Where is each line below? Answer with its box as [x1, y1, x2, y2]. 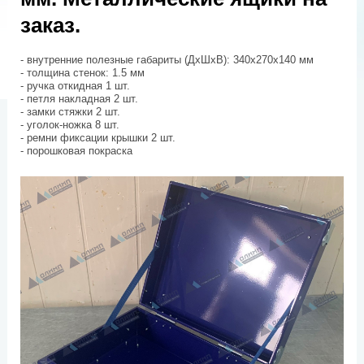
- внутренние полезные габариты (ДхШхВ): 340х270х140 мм [20, 53, 314, 66]
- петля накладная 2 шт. [20, 92, 139, 105]
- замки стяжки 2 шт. [20, 105, 121, 118]
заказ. [20, 12, 81, 37]
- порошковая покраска [20, 144, 133, 157]
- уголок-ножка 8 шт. [20, 118, 120, 131]
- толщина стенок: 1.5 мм [20, 66, 145, 79]
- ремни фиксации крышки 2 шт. [20, 131, 176, 144]
